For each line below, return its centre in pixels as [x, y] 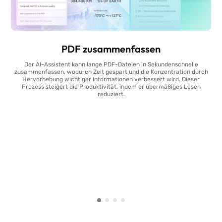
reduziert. [111, 94]
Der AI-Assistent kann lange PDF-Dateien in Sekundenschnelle [111, 64]
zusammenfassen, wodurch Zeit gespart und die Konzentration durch [111, 72]
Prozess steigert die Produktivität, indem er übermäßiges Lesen [111, 86]
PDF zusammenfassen [111, 49]
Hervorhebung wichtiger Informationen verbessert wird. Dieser [111, 79]
